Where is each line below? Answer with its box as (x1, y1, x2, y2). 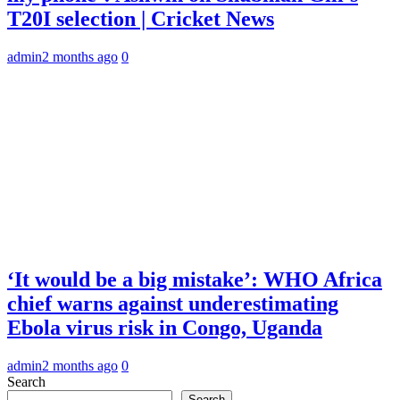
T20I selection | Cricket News (7, 6, 274, 30)
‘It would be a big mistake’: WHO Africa (7, 267, 382, 291)
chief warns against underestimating (7, 291, 338, 315)
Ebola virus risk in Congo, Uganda (7, 315, 322, 339)
